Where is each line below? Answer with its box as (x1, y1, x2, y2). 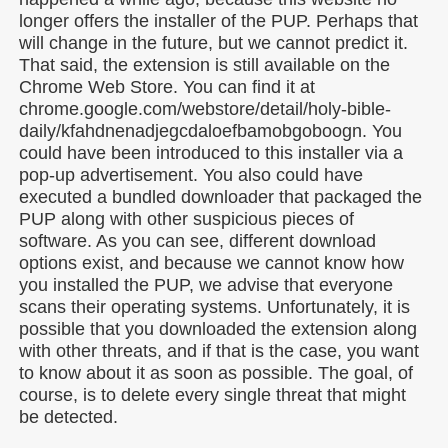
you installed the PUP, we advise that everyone (19, 275, 393, 295)
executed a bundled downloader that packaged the (19, 187, 422, 207)
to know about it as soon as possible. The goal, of (19, 363, 413, 383)
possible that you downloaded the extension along (19, 319, 417, 339)
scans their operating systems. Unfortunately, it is (19, 297, 410, 317)
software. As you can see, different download (19, 231, 376, 251)
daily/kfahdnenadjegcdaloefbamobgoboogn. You (19, 121, 402, 141)
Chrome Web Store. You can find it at (19, 77, 315, 97)
